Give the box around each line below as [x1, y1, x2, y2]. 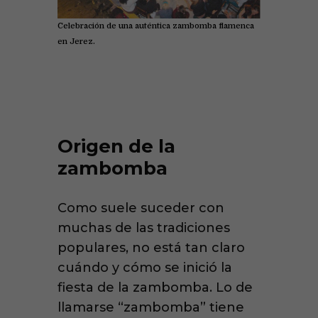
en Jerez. [57, 37, 95, 47]
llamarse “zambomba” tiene [57, 299, 244, 315]
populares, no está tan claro [57, 239, 245, 256]
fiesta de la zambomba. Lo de [57, 279, 253, 295]
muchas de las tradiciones [57, 219, 230, 236]
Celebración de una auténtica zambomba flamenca [57, 21, 254, 31]
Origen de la [57, 135, 175, 158]
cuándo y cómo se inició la [57, 259, 232, 275]
